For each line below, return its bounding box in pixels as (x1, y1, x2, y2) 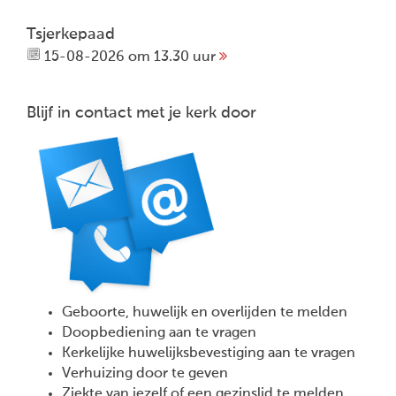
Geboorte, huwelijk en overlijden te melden (62, 304, 347, 320)
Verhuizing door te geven (62, 365, 228, 381)
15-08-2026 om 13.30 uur (41, 49, 219, 65)
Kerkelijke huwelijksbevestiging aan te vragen (62, 345, 355, 361)
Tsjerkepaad (27, 26, 115, 42)
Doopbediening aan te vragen (62, 324, 256, 340)
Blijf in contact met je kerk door (27, 104, 256, 121)
